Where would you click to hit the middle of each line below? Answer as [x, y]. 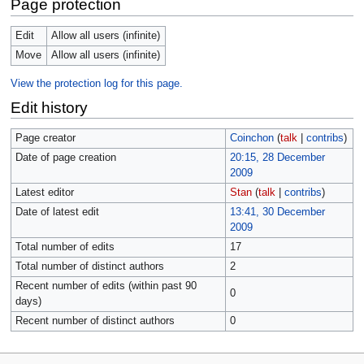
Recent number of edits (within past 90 [106, 286]
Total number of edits [65, 247]
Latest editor [44, 193]
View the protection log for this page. [96, 84]
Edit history [49, 107]
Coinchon [251, 139]
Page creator [45, 139]
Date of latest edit [57, 212]
